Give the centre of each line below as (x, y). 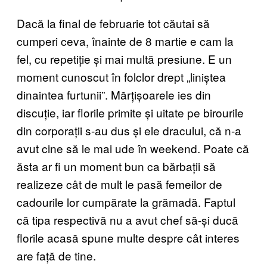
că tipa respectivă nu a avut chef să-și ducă (128, 220)
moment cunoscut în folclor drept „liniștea (121, 77)
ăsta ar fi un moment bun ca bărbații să (116, 166)
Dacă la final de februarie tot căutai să (113, 23)
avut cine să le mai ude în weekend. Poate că (133, 148)
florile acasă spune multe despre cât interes (128, 238)
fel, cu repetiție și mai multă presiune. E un (124, 59)
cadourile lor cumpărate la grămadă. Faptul (126, 202)
